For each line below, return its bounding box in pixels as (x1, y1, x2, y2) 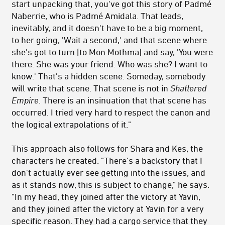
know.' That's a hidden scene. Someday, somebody (12, 70, 206, 81)
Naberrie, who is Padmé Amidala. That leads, (12, 10, 183, 21)
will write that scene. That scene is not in (12, 82, 170, 93)
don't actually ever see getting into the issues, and (12, 167, 205, 177)
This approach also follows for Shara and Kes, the (12, 143, 203, 153)
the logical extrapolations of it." (12, 119, 131, 129)
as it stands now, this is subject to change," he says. (12, 179, 209, 189)
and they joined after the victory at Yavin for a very (12, 203, 204, 213)
